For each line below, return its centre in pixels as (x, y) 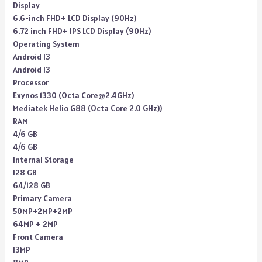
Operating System (46, 44)
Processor (30, 82)
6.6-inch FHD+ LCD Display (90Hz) (74, 18)
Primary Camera (42, 198)
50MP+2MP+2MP (42, 211)
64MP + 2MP (35, 224)
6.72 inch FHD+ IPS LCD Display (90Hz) (82, 31)
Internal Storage (43, 160)
